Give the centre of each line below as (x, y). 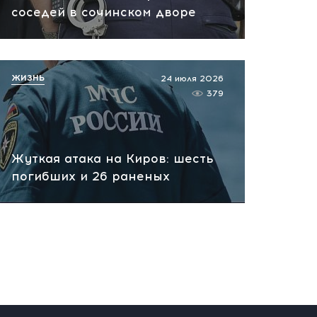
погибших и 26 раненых (91, 176)
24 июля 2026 (192, 79)
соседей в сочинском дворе (104, 12)
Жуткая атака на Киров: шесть (113, 158)
